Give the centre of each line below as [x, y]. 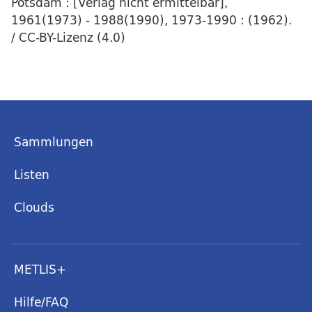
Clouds [34, 207]
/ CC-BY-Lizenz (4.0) [68, 37]
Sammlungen [54, 142]
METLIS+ [40, 269]
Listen [32, 174]
